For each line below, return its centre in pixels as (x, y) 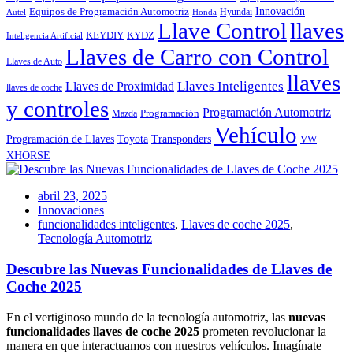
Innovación (280, 11)
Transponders (181, 139)
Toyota (133, 139)
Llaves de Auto (34, 62)
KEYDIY (105, 35)
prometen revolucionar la (263, 331)
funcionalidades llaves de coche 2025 (103, 331)
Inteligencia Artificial (45, 36)
